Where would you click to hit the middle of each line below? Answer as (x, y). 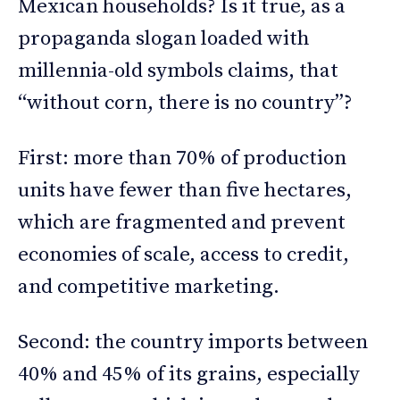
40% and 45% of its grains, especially (189, 374)
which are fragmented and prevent (182, 222)
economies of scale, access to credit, (183, 254)
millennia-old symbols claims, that (178, 71)
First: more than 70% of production (182, 158)
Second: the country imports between (193, 342)
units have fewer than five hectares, (185, 190)
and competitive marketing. (149, 287)
